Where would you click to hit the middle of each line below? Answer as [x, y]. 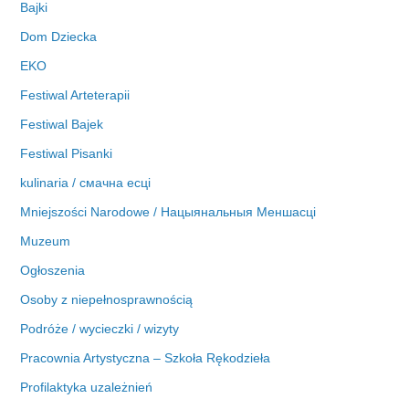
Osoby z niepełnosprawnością [107, 300]
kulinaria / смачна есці [86, 183]
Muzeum [46, 241]
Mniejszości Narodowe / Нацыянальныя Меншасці [168, 212]
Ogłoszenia [53, 271]
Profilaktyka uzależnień [87, 388]
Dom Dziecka [59, 37]
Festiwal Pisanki [67, 154]
